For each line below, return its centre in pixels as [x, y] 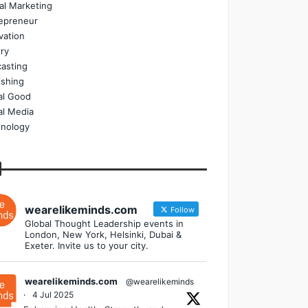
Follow [181, 209]
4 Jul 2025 [53, 294]
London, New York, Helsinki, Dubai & [103, 234]
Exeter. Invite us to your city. [86, 245]
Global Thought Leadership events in [104, 223]
